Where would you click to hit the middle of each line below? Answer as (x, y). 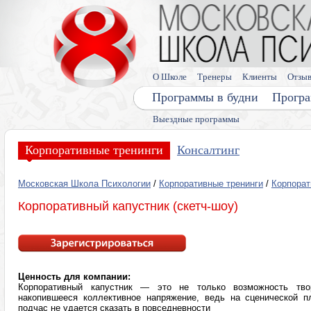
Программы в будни (205, 97)
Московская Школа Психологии (84, 184)
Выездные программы (196, 119)
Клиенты (260, 77)
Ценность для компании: (74, 277)
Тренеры (215, 77)
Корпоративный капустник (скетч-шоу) (128, 206)
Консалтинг (208, 150)
